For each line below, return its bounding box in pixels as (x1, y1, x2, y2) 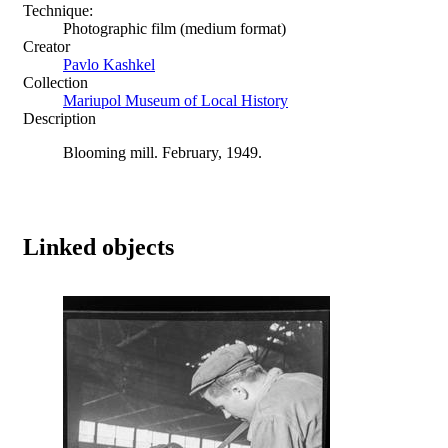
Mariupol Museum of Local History (63, 91, 288, 109)
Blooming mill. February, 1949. (63, 143, 262, 161)
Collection (23, 73, 88, 91)
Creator (23, 37, 70, 55)
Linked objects (23, 233, 174, 260)
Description (23, 109, 96, 127)
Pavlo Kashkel (63, 55, 155, 73)
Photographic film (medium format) (63, 19, 286, 37)
